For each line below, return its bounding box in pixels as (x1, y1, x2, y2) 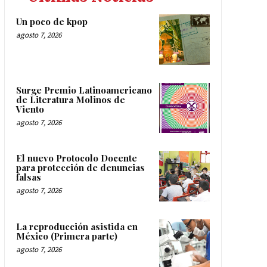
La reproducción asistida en (15, 220, 138, 232)
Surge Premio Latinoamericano (15, 83, 152, 96)
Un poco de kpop (15, 15, 88, 28)
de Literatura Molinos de (15, 93, 125, 105)
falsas (15, 171, 41, 184)
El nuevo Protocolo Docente (15, 152, 137, 164)
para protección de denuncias (15, 162, 145, 174)
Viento (15, 103, 44, 115)
